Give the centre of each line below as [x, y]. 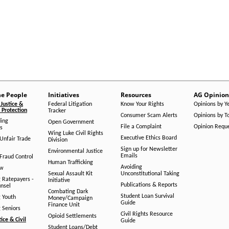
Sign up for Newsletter [149, 150]
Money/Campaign [70, 199]
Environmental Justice [75, 152]
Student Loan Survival [147, 197]
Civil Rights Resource [147, 214]
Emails [129, 156]
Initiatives [63, 95]
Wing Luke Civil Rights [75, 134]
